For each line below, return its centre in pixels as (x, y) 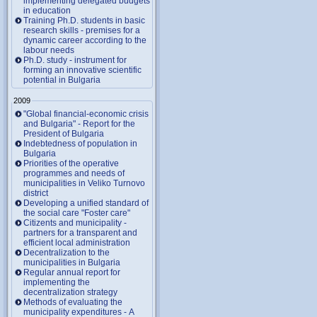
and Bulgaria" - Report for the (79, 123)
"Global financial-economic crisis (86, 114)
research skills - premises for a (82, 30)
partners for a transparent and (80, 232)
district (36, 193)
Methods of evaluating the (73, 302)
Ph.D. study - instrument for (75, 60)
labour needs (49, 50)
